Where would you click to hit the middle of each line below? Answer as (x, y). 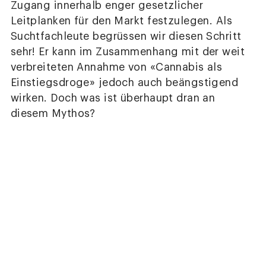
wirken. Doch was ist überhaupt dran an (113, 98)
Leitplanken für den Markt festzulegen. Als (121, 21)
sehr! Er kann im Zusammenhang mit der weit (128, 52)
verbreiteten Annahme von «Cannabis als (116, 67)
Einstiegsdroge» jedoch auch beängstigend (124, 83)
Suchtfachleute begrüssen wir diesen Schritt (126, 36)
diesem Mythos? (53, 113)
